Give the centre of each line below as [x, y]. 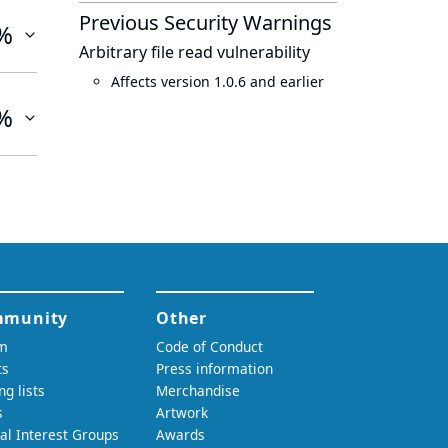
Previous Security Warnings [205, 22]
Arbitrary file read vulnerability [194, 52]
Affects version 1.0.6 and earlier [217, 81]
